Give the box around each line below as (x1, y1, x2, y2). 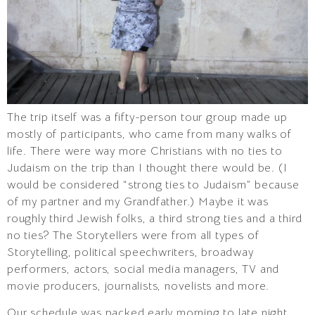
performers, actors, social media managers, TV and (7, 262, 280, 276)
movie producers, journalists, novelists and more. (7, 278, 270, 293)
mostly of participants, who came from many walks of (7, 127, 292, 141)
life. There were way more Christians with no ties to (7, 143, 283, 158)
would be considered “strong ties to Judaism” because (7, 177, 300, 192)
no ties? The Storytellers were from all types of (7, 228, 259, 243)
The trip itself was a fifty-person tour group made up (7, 110, 288, 124)
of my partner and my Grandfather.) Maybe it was (7, 194, 269, 209)
